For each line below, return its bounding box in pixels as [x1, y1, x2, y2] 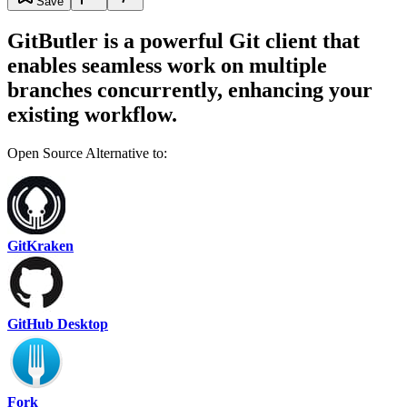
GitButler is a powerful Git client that [7, 29, 360, 53]
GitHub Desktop [7, 315, 108, 332]
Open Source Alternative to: [7, 144, 167, 161]
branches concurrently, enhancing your [7, 78, 372, 102]
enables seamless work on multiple [7, 54, 327, 77]
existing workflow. [7, 103, 177, 126]
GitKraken [7, 237, 74, 253]
